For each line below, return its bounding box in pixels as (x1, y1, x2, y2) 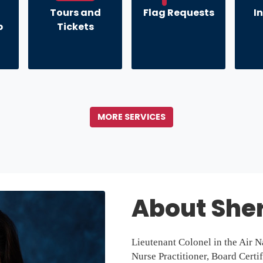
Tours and (49, 6, 101, 20)
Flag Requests (143, 6, 214, 20)
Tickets (56, 20, 94, 34)
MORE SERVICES (97, 111, 166, 123)
